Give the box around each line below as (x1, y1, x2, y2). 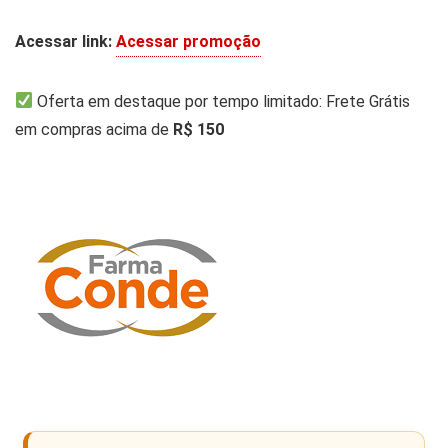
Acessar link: (15, 31, 112, 51)
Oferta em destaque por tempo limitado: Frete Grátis (33, 91, 411, 111)
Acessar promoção (116, 31, 261, 51)
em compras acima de (15, 119, 173, 139)
